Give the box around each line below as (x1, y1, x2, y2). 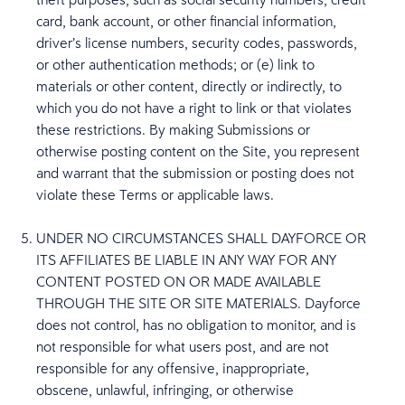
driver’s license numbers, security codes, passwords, (36, 33, 357, 52)
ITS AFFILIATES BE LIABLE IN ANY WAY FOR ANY (36, 250, 336, 268)
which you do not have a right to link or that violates (36, 99, 352, 117)
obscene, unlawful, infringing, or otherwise (36, 381, 294, 399)
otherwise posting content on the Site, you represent (36, 142, 360, 160)
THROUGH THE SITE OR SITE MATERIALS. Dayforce (36, 294, 361, 312)
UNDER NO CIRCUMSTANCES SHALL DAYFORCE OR (36, 229, 366, 247)
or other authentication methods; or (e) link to (36, 55, 315, 73)
